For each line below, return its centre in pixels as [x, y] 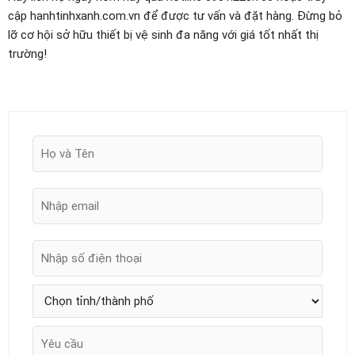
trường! [27, 54]
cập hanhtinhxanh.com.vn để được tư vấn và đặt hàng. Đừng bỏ [175, 16]
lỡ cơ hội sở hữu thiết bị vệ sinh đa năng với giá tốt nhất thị [163, 35]
